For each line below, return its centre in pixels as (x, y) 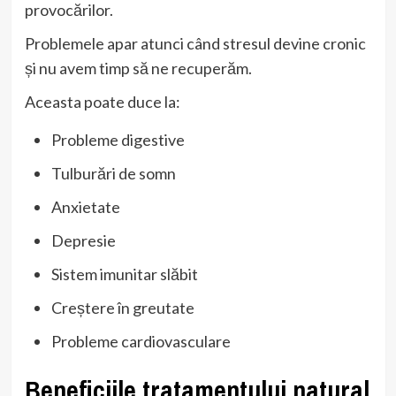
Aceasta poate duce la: (102, 101)
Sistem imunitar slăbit (124, 274)
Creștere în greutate (122, 307)
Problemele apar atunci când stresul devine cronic (195, 43)
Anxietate (85, 206)
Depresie (83, 240)
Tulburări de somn (113, 173)
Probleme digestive (118, 139)
